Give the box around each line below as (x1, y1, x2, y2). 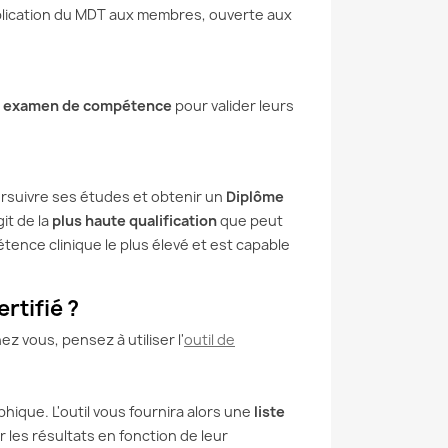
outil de (184, 329, 235, 349)
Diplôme (226, 186, 284, 206)
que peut (217, 210, 283, 230)
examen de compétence (3, 95, 172, 115)
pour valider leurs (172, 95, 294, 115)
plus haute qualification (52, 210, 217, 230)
